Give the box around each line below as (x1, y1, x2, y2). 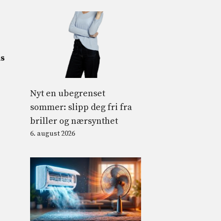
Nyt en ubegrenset (30, 87, 105, 99)
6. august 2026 (30, 129, 75, 138)
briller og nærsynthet (30, 115, 118, 127)
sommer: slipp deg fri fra (30, 101, 132, 113)
